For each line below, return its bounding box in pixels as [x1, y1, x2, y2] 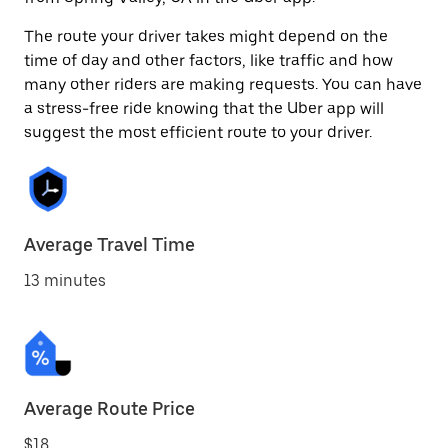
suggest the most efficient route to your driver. [24, 123, 372, 142]
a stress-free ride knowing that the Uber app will [24, 99, 384, 118]
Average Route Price [24, 398, 195, 419]
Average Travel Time [24, 234, 195, 255]
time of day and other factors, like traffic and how [24, 51, 393, 70]
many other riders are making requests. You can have [24, 75, 422, 94]
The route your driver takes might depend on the [24, 27, 388, 46]
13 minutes [24, 271, 106, 290]
